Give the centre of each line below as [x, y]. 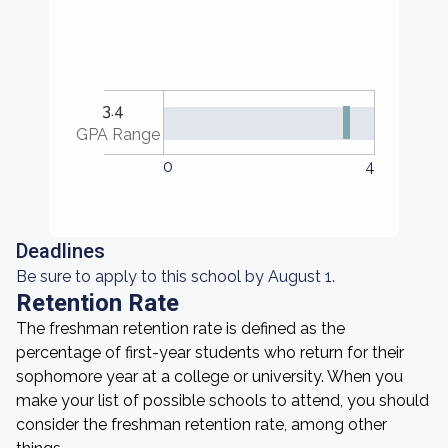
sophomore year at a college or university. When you [209, 376]
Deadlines [60, 251]
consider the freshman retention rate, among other [201, 424]
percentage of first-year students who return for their [210, 352]
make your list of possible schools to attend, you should [222, 400]
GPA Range [118, 134]
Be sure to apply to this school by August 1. [175, 276]
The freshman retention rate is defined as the [180, 328]
